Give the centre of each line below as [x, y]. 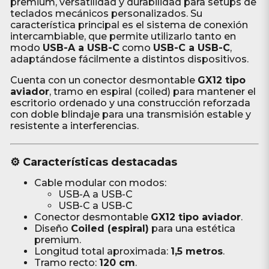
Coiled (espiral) [110, 228]
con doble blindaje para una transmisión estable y [130, 114]
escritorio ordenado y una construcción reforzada [130, 103]
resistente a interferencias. [74, 126]
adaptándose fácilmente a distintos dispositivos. [129, 59]
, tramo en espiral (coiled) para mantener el [152, 92]
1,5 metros [196, 251]
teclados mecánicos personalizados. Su [106, 14]
